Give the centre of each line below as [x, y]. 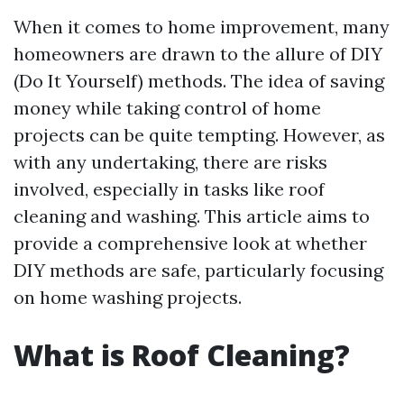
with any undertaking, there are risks [170, 162]
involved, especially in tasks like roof [169, 189]
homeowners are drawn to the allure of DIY [198, 54]
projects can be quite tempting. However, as [199, 135]
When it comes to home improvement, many [202, 27]
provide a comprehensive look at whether [190, 243]
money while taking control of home [167, 108]
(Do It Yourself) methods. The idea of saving [199, 81]
